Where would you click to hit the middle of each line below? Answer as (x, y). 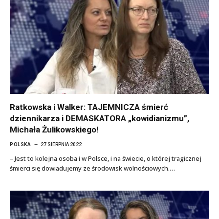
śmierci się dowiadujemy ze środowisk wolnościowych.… (92, 168)
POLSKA (20, 144)
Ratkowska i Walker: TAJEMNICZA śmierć (89, 107)
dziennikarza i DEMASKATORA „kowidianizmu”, (99, 118)
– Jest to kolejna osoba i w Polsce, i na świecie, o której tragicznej (106, 158)
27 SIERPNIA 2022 (61, 144)
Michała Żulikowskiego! (54, 130)
